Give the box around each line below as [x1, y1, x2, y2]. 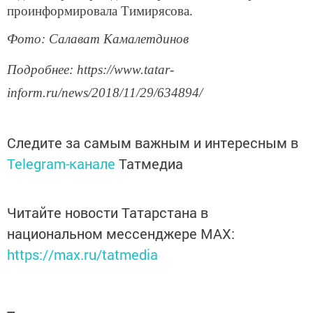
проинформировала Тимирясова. [7, 3, 193, 18]
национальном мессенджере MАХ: [7, 224, 235, 243]
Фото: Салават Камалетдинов [7, 31, 189, 47]
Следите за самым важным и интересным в [7, 133, 298, 152]
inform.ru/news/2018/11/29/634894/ [7, 85, 203, 101]
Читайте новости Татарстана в [7, 203, 208, 222]
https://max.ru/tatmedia [7, 245, 158, 264]
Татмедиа [119, 154, 183, 173]
